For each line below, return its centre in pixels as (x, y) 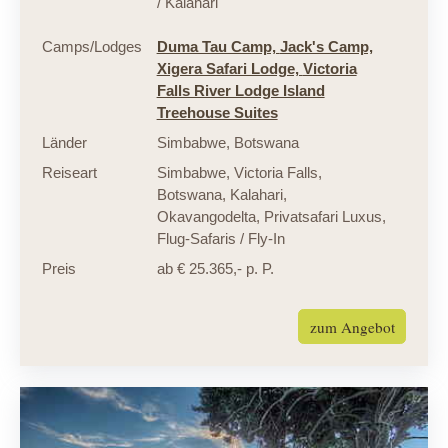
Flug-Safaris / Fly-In (220, 238)
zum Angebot (352, 326)
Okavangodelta (206, 216)
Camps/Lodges (91, 46)
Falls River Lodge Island (240, 90)
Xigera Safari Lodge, (229, 68)
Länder (64, 142)
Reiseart (69, 172)
